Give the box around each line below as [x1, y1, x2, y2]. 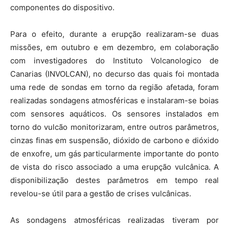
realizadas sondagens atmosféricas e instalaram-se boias [10, 96, 219, 105]
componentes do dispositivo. [10, 3, 114, 12]
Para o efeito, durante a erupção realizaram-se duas [10, 29, 219, 39]
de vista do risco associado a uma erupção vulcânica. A [10, 162, 219, 172]
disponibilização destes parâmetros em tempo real [10, 175, 219, 185]
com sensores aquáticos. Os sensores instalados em [10, 109, 219, 119]
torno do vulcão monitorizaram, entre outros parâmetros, [10, 122, 219, 132]
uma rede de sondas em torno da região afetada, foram [10, 82, 219, 92]
